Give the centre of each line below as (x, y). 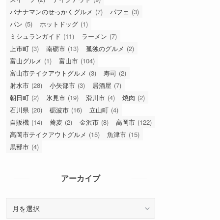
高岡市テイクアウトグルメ (48, 134)
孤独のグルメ (105, 48)
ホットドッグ (59, 24)
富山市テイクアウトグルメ (48, 73)
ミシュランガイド (35, 36)
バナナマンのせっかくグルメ (51, 11)
